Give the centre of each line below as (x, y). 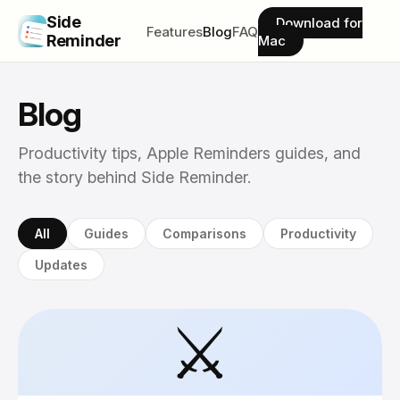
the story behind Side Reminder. (134, 177)
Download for (320, 22)
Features (175, 31)
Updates (61, 265)
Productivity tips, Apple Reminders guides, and (189, 153)
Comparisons (204, 233)
